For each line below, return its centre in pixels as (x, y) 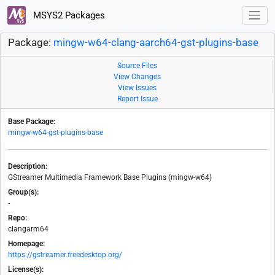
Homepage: (26, 244)
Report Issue (137, 99)
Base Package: (32, 122)
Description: (28, 167)
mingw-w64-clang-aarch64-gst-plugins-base (156, 43)
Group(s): (23, 192)
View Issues (137, 88)
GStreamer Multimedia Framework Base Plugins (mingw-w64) (110, 178)
